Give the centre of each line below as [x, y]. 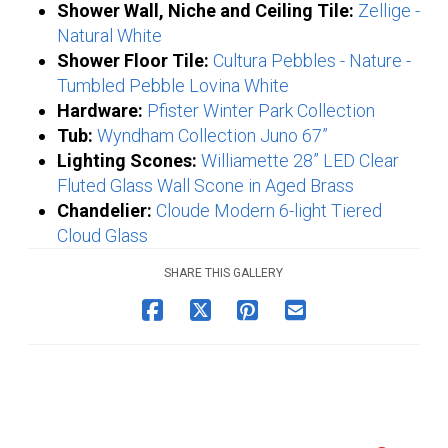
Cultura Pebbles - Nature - [311, 61]
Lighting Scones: [126, 161]
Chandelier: [104, 211]
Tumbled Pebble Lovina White [172, 86]
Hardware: [99, 111]
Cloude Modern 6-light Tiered [268, 211]
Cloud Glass [102, 236]
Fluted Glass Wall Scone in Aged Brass [205, 186]
